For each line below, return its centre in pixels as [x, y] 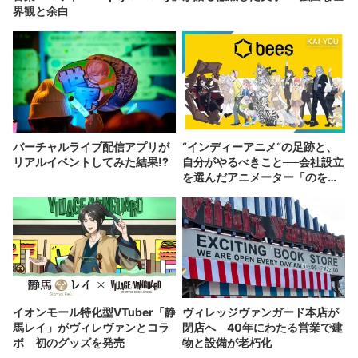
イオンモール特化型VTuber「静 [94, 312]
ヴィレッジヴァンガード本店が [261, 312]
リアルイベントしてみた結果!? [91, 161]
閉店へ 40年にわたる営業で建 [263, 328]
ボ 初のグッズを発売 [69, 343]
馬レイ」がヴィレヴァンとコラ [91, 328]
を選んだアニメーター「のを [255, 177]
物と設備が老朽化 [227, 343]
